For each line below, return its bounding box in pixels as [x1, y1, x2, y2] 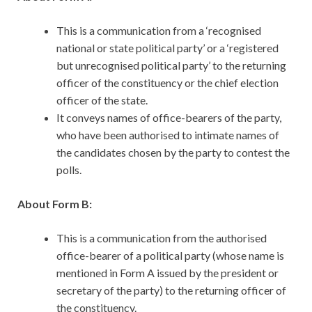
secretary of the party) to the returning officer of [56, 283, 286, 297]
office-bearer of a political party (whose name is [56, 249, 284, 263]
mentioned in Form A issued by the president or [56, 266, 279, 280]
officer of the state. [56, 93, 148, 107]
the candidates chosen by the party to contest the [56, 146, 290, 159]
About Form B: [17, 197, 92, 211]
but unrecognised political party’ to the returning [56, 58, 286, 72]
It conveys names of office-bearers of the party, [56, 111, 281, 125]
